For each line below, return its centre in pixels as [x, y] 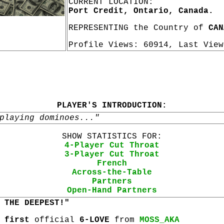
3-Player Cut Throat [112, 154]
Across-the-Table [112, 172]
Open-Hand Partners [112, 190]
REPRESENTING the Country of [138, 28]
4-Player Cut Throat [112, 145]
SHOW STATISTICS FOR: [112, 136]
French [112, 163]
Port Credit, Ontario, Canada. [141, 11]
